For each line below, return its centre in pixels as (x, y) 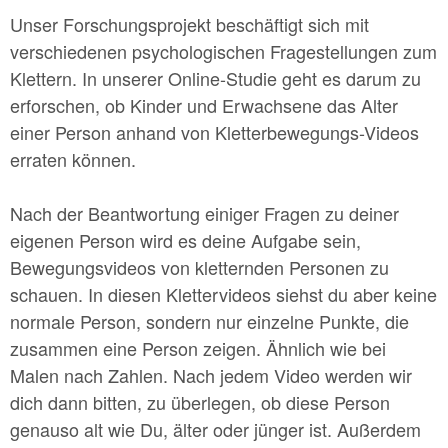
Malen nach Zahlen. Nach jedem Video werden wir (211, 375)
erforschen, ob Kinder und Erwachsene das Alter (204, 105)
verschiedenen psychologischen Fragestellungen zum (223, 51)
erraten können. (75, 159)
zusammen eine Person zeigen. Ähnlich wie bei (198, 348)
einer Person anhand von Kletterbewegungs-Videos (214, 132)
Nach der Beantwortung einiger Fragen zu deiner (204, 213)
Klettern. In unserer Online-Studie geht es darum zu (215, 78)
